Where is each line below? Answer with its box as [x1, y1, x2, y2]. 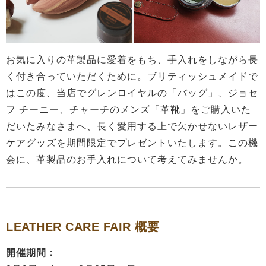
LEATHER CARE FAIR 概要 [6, 219, 159, 233]
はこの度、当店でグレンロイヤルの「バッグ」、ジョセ [6, 87, 258, 98]
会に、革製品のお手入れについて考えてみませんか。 [6, 154, 248, 164]
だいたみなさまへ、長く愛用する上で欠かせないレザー [6, 121, 258, 131]
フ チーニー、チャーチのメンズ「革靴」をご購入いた [6, 104, 251, 115]
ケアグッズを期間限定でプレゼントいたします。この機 [6, 137, 258, 148]
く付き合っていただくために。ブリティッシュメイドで [6, 71, 258, 81]
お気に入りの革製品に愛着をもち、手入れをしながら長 [6, 54, 258, 65]
